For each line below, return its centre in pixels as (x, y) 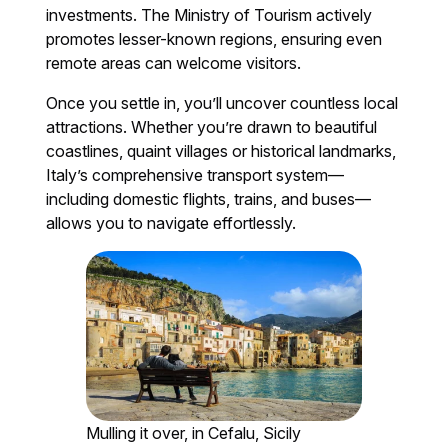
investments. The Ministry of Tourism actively (209, 14)
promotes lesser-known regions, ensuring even (214, 38)
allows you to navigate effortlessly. (171, 222)
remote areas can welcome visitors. (174, 62)
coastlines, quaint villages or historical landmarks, (221, 150)
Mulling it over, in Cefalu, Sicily (194, 433)
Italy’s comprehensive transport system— (195, 174)
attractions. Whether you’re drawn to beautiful (212, 126)
